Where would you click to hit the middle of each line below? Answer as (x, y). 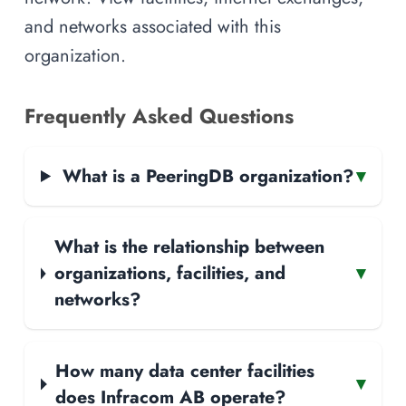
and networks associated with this (153, 26)
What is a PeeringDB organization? (208, 175)
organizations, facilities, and (169, 273)
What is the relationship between (189, 247)
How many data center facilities (184, 370)
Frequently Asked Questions (159, 116)
